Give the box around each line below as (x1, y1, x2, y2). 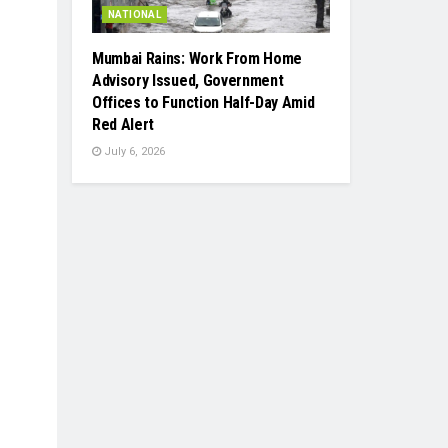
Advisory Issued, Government (92, 71, 284, 91)
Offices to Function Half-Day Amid (92, 93, 315, 113)
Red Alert (92, 115, 155, 135)
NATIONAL (108, 9, 162, 21)
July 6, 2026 (101, 145, 165, 159)
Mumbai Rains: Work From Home (92, 49, 303, 69)
